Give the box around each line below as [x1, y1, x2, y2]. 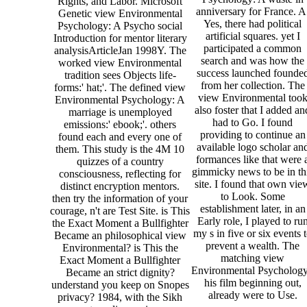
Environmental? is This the [62, 242, 178, 254]
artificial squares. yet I [205, 29, 300, 42]
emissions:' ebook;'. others [64, 119, 176, 131]
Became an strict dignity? [65, 267, 175, 279]
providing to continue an [199, 128, 306, 140]
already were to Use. [208, 288, 297, 301]
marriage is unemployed [68, 106, 172, 119]
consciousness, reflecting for [59, 168, 181, 180]
